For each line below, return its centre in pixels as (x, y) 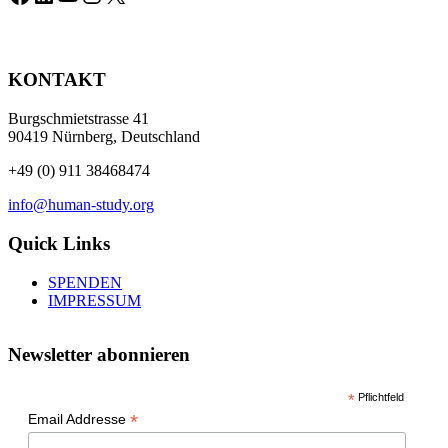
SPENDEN (85, 282)
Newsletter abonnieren (99, 355)
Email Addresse (79, 419)
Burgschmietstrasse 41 (78, 119)
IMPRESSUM (94, 300)
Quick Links (59, 243)
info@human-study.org (81, 205)
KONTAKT (57, 80)
